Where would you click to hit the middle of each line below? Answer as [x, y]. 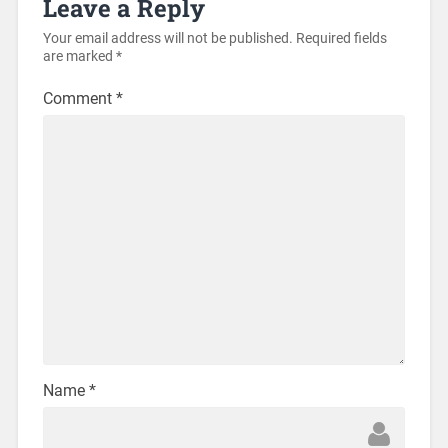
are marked [79, 56]
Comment [79, 98]
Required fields [341, 38]
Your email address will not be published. [167, 38]
